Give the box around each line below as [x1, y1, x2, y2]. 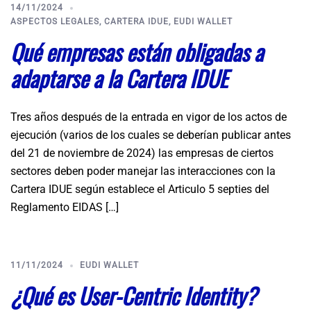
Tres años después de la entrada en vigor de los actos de [10, 110, 287, 124]
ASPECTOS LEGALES [10, 17, 99, 26]
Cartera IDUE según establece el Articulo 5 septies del [10, 183, 269, 196]
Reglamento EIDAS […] [10, 201, 119, 214]
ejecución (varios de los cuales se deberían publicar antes [10, 128, 291, 142]
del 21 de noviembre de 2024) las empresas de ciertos [10, 146, 274, 160]
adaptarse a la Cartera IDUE [10, 62, 228, 94]
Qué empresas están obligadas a [10, 35, 263, 68]
